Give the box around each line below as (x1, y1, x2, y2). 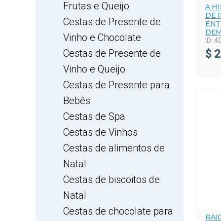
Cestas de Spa (63, 110, 125, 122)
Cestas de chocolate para (63, 205, 173, 217)
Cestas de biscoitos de (63, 174, 160, 185)
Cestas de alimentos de (63, 142, 165, 154)
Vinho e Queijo (63, 63, 125, 75)
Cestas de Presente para (63, 79, 170, 91)
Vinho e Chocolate (63, 32, 141, 43)
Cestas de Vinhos (63, 126, 138, 138)
